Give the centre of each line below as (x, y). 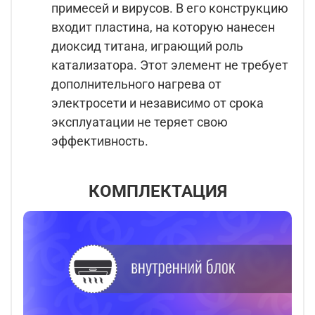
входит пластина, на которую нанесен (163, 27)
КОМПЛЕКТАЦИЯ (157, 192)
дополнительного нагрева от (136, 84)
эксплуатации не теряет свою (140, 122)
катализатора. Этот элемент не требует (170, 65)
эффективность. (100, 141)
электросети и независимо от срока (157, 103)
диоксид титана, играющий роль (147, 46)
